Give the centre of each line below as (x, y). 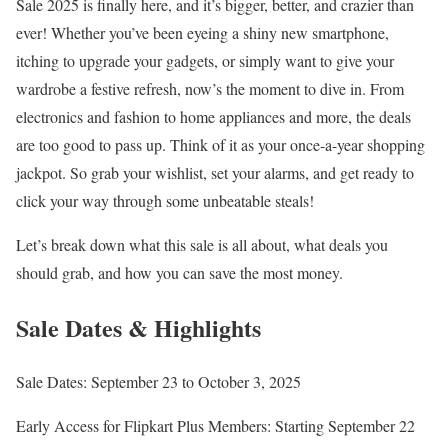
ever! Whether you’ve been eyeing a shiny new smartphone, (202, 32)
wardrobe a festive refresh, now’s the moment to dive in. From (210, 88)
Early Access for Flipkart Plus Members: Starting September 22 (215, 426)
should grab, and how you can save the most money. (179, 272)
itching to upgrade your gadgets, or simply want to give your (205, 60)
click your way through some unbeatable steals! (165, 200)
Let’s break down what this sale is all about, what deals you (202, 244)
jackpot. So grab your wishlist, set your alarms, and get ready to (215, 172)
